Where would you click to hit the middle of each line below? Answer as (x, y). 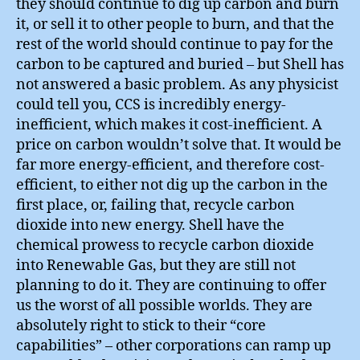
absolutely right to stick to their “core (141, 326)
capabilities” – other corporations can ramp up (174, 346)
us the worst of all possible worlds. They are (164, 306)
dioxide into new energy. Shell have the (150, 225)
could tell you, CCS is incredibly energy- (151, 105)
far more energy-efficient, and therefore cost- (170, 165)
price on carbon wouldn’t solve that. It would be (179, 145)
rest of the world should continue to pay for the (175, 45)
